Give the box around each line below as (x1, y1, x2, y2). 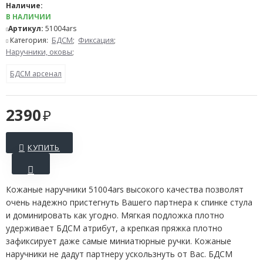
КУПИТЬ (28, 142, 60, 153)
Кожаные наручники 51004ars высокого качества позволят (6, 184, 244, 195)
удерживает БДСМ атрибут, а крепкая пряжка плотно (6, 222, 222, 234)
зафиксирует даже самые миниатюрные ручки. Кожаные (6, 235, 231, 247)
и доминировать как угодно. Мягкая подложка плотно (6, 210, 224, 221)
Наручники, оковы (6, 47, 72, 57)
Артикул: (8, 23, 43, 33)
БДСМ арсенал (10, 69, 62, 79)
